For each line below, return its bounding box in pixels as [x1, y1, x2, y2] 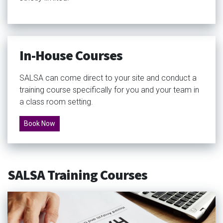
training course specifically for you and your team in [19, 85, 199, 95]
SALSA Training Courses [7, 165, 147, 185]
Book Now [24, 119, 55, 127]
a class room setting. [19, 97, 93, 107]
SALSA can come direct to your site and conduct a [19, 73, 197, 83]
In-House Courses [19, 45, 122, 66]
